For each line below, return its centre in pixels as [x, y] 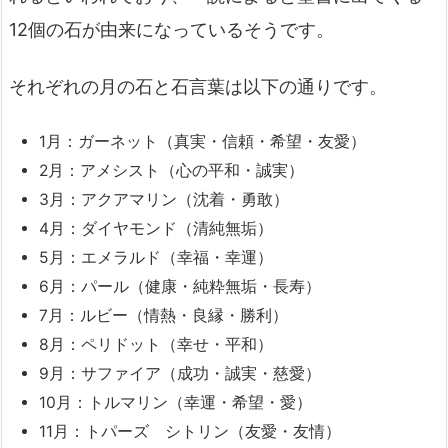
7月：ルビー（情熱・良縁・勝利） [163, 316]
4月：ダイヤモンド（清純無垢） [156, 229]
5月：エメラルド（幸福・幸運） [156, 258]
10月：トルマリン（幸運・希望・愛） [175, 403]
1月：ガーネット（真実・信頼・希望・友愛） [202, 142]
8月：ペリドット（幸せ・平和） [156, 345]
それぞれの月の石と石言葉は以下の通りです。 [198, 87]
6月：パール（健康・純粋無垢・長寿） [180, 287]
